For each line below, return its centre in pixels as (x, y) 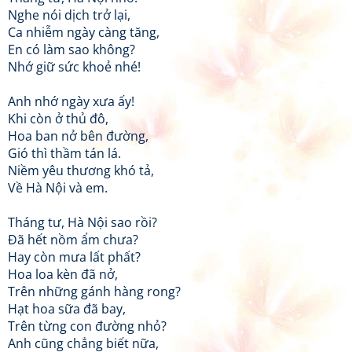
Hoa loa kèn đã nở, (63, 274)
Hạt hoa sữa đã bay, (67, 309)
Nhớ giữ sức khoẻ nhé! (74, 67)
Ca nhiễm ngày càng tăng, (84, 32)
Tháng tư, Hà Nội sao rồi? (82, 222)
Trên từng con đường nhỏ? (87, 326)
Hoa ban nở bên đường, (78, 136)
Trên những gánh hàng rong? (94, 291)
